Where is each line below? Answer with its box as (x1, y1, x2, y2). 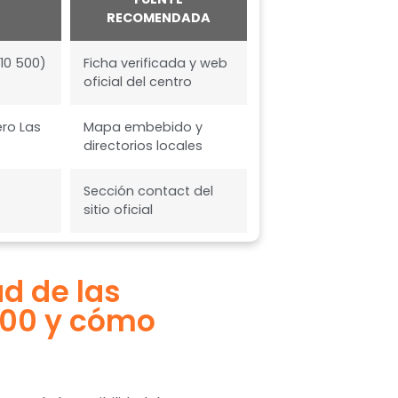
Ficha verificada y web (84, 53, 228, 72)
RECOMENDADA (107, 8, 211, 27)
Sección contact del (84, 181, 214, 200)
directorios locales (84, 136, 203, 155)
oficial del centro (84, 72, 193, 91)
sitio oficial (84, 200, 154, 219)
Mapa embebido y (84, 117, 203, 136)
